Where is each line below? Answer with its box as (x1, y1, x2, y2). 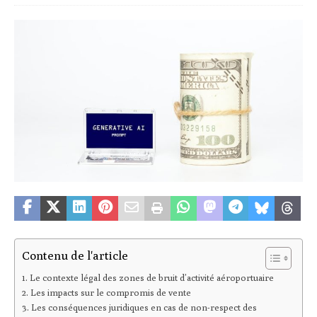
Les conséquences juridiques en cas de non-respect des (30, 302, 257, 313)
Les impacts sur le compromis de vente (30, 287, 191, 299)
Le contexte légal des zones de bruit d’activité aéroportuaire (29, 272, 274, 284)
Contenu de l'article (22, 248, 128, 263)
